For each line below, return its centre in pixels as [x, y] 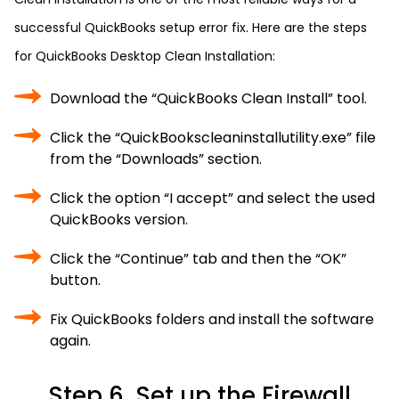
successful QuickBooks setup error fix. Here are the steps [191, 28]
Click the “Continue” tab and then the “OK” [198, 259]
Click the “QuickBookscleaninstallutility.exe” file [213, 138]
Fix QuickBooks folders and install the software [212, 319]
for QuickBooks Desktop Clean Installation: [145, 56]
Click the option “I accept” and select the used [212, 198]
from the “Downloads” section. [156, 159]
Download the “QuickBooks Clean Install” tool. [208, 98]
